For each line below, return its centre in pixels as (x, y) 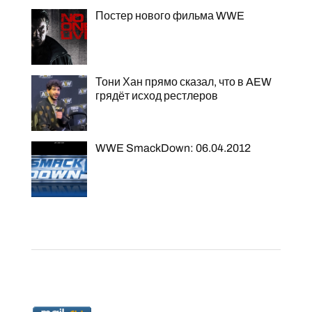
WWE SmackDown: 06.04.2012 (173, 148)
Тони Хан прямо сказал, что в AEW (183, 81)
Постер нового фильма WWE (170, 15)
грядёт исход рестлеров (156, 95)
